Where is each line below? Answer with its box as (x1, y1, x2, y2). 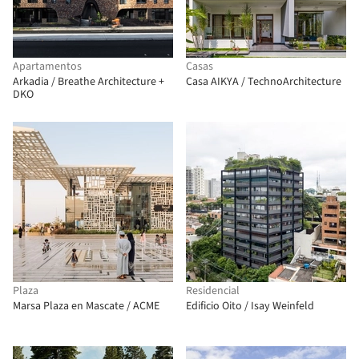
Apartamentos (13, 58, 82, 75)
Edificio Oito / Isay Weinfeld (186, 298, 314, 314)
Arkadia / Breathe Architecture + (13, 74, 164, 90)
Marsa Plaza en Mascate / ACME (13, 298, 159, 314)
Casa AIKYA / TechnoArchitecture (186, 74, 341, 90)
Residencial (186, 283, 240, 299)
